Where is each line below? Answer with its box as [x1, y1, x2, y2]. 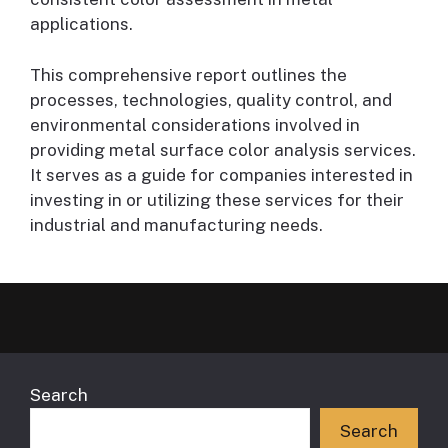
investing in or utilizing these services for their [30, 189, 404, 210]
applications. [30, 14, 133, 35]
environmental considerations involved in [30, 114, 360, 135]
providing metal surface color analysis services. [30, 139, 416, 160]
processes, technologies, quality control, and [30, 89, 392, 110]
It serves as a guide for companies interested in [30, 164, 413, 185]
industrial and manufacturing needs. [30, 214, 323, 235]
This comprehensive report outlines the [30, 64, 347, 85]
